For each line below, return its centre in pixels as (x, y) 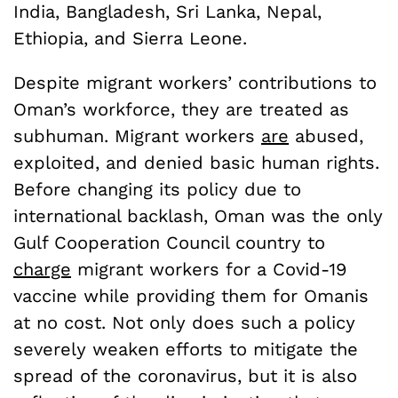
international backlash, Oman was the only (198, 215)
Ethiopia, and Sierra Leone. (133, 38)
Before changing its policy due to (157, 189)
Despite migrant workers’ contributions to (195, 82)
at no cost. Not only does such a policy (184, 322)
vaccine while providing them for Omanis (191, 295)
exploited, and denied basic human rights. (196, 162)
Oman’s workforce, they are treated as (181, 109)
